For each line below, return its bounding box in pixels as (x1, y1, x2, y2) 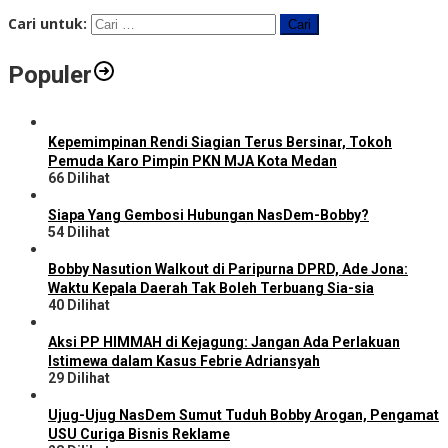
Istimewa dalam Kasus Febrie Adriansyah (48, 353, 320, 370)
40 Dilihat (48, 297, 110, 314)
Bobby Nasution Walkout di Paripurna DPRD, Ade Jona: (48, 261, 408, 278)
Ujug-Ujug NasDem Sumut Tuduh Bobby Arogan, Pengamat (48, 407, 439, 424)
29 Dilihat (48, 370, 110, 387)
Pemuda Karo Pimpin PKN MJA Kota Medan (48, 153, 337, 170)
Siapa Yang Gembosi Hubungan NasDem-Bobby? (48, 207, 369, 224)
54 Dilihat (48, 224, 110, 241)
